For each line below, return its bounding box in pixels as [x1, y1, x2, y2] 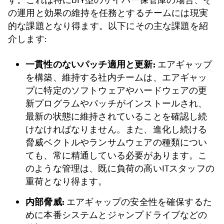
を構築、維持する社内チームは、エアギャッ [25, 71, 207, 83]
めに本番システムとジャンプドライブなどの [25, 209, 207, 221]
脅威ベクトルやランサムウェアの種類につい [25, 136, 207, 148]
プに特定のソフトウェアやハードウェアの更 [25, 84, 207, 96]
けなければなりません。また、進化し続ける [25, 123, 207, 135]
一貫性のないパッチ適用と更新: [25, 58, 155, 71]
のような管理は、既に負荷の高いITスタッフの [25, 162, 214, 174]
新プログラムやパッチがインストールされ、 [25, 97, 207, 109]
